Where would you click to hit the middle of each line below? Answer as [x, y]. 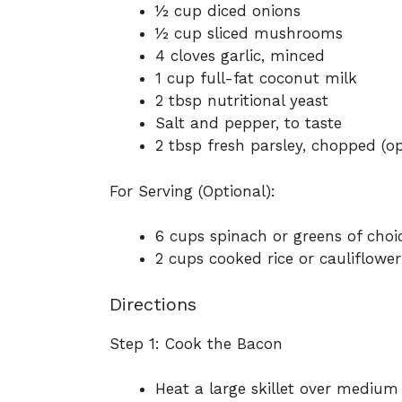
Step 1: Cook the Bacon [196, 343]
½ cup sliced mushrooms [249, 34]
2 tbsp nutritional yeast [242, 101]
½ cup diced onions [228, 11]
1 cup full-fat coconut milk [256, 79]
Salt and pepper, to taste [249, 123]
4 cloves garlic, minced [240, 56]
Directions [153, 304]
